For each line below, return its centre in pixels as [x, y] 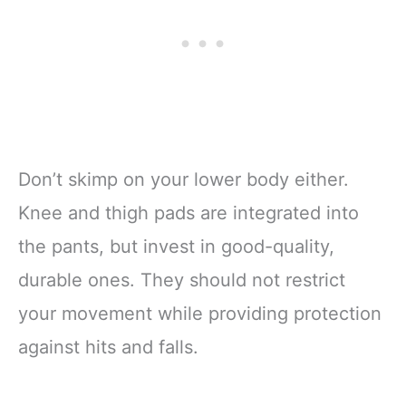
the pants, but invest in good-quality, [176, 247]
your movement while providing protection [200, 314]
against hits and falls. [108, 348]
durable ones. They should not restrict [182, 280]
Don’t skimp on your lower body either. [184, 180]
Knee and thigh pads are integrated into [188, 213]
